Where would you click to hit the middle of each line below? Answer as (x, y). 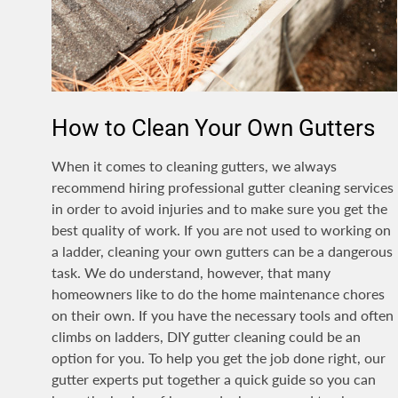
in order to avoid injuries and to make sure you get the (219, 209)
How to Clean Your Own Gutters (213, 128)
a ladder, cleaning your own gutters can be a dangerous (222, 251)
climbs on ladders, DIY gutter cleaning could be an (206, 337)
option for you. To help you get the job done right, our (219, 358)
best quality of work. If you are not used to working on (221, 230)
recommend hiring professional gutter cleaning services (223, 187)
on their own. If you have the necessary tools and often (223, 315)
